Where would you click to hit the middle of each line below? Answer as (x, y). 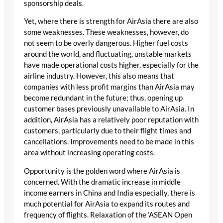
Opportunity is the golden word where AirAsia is (102, 171)
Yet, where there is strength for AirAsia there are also (111, 21)
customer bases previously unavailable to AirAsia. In (109, 109)
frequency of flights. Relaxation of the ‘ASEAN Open (108, 215)
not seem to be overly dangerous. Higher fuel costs (106, 43)
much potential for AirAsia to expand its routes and (107, 204)
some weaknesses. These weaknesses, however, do (106, 32)
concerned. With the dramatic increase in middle (102, 182)
